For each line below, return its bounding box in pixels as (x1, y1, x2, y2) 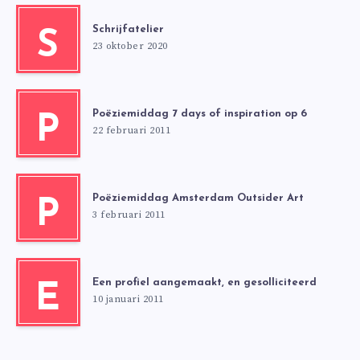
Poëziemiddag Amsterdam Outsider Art (92, 192, 304, 203)
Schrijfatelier (92, 23, 164, 35)
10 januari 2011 (92, 292, 164, 305)
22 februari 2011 (92, 124, 170, 137)
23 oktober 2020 (92, 39, 168, 52)
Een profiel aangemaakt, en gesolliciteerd (92, 276, 317, 288)
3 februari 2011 (92, 208, 166, 221)
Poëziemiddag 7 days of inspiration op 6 (92, 108, 307, 119)
